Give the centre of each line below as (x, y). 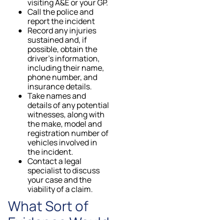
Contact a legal (55, 161)
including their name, (66, 68)
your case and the (59, 179)
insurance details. (60, 86)
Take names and (57, 96)
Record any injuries (62, 30)
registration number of (68, 133)
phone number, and (62, 77)
